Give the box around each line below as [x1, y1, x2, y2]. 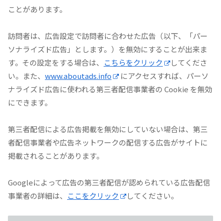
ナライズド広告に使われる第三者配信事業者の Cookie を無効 [8, 84, 212, 95]
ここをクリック [67, 190, 119, 201]
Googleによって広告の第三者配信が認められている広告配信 [8, 177, 210, 188]
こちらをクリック [104, 57, 163, 68]
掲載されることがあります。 [8, 150, 104, 161]
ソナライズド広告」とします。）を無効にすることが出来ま [8, 44, 207, 55]
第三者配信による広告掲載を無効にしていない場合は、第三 [8, 124, 208, 135]
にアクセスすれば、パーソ [119, 71, 209, 81]
